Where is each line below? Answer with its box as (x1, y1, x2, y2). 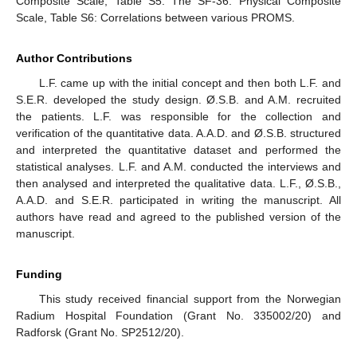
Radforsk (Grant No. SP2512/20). (16, 325, 184, 339)
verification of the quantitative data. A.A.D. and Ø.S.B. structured (16, 126, 341, 139)
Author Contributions (16, 51, 132, 65)
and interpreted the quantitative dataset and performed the (16, 143, 341, 156)
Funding (16, 267, 62, 280)
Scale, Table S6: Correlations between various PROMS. (16, 10, 295, 24)
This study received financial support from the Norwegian (38, 292, 341, 305)
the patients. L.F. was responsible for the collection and (16, 109, 341, 123)
